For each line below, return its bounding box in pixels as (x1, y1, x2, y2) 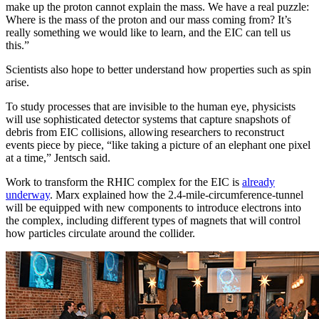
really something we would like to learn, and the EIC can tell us (6, 26, 291, 38)
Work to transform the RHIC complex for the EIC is (6, 175, 242, 188)
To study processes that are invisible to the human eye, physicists (6, 100, 296, 113)
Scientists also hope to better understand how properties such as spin (6, 63, 311, 75)
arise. (6, 75, 29, 88)
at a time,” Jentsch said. (6, 151, 110, 164)
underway (6, 188, 50, 201)
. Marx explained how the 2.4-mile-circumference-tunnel (50, 188, 303, 201)
